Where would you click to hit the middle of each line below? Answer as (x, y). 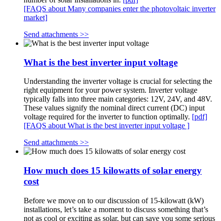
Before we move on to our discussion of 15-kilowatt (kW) (114, 200)
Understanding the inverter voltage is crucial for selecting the (118, 81)
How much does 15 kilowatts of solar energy (113, 171)
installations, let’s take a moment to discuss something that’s (116, 209)
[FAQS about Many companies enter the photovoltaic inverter (120, 8)
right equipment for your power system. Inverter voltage (110, 90)
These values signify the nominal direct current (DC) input (114, 108)
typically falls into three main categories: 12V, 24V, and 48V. (118, 99)
